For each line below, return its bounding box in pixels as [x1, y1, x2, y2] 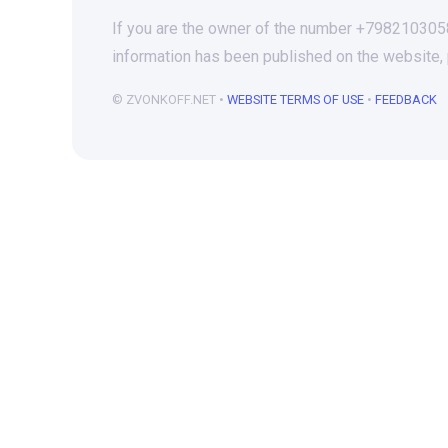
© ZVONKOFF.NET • [112, 92, 227, 107]
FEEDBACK [375, 92, 437, 107]
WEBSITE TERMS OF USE [227, 92, 364, 107]
